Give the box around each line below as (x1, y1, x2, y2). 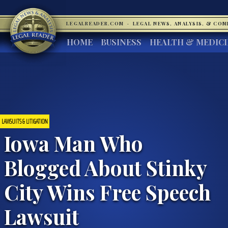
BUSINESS (101, 37, 141, 47)
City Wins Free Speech (4, 178, 211, 206)
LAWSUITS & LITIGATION (2, 116, 48, 127)
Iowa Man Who (4, 129, 143, 157)
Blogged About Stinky (4, 153, 207, 181)
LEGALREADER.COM (66, 20, 126, 26)
